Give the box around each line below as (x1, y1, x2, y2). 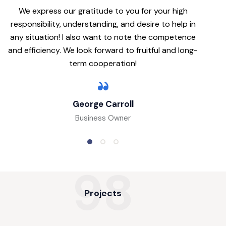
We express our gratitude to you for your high (18, 5, 188, 16)
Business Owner (75, 112, 131, 123)
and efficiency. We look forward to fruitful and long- (8, 44, 198, 55)
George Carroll (72, 98, 134, 109)
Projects (84, 187, 122, 200)
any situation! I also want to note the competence (10, 31, 196, 42)
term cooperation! (69, 58, 137, 69)
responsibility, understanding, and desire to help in (10, 18, 196, 29)
